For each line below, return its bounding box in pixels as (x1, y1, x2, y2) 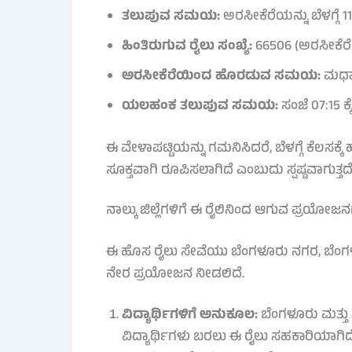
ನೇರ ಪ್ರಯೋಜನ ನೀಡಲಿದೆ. (105, 264, 244, 287)
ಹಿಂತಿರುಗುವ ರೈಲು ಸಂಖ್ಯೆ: (121, 36, 252, 59)
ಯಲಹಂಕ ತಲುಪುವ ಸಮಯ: (121, 96, 278, 119)
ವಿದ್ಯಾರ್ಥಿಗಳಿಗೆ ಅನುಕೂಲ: (121, 304, 258, 327)
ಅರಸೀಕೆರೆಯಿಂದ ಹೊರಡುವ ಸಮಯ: (121, 66, 321, 89)
